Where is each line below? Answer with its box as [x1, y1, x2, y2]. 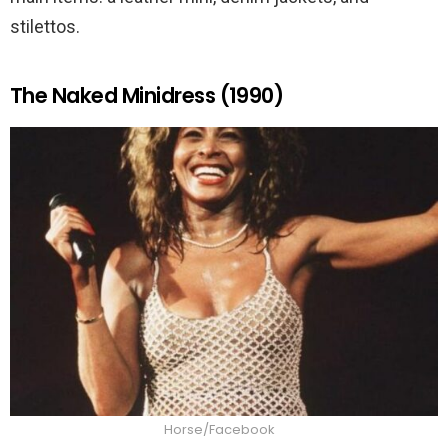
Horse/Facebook [163, 420, 275, 440]
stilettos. [10, 16, 80, 38]
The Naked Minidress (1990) [10, 81, 284, 111]
